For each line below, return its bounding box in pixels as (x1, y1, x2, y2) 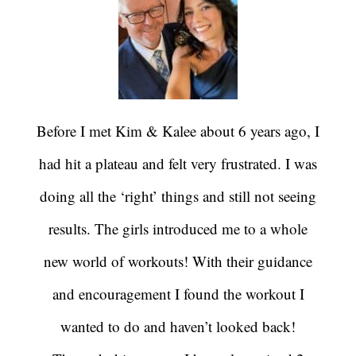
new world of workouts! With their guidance (44, 251, 312, 272)
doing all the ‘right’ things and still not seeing (40, 186, 316, 207)
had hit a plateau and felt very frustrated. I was (39, 153, 317, 174)
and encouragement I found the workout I (52, 284, 304, 304)
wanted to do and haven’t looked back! (60, 316, 296, 337)
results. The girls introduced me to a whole (48, 219, 308, 239)
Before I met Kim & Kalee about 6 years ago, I (37, 121, 319, 141)
